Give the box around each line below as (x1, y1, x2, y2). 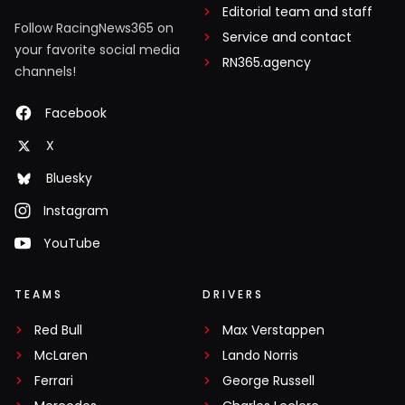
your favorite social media (14, 41, 180, 60)
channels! (14, 62, 76, 81)
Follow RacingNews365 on (14, 19, 174, 38)
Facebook (45, 104, 107, 123)
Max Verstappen (222, 321, 325, 340)
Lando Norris (222, 346, 298, 365)
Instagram (43, 202, 108, 221)
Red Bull (34, 321, 82, 340)
